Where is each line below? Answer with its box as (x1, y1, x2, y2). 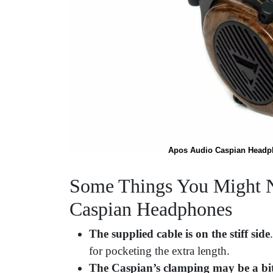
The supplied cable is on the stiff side (89, 227, 270, 241)
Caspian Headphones (69, 198, 232, 221)
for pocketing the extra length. (89, 244, 230, 258)
